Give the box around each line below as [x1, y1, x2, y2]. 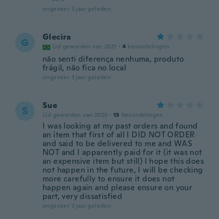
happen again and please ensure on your [43, 182, 193, 193]
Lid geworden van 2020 [43, 111, 108, 119]
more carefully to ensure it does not [43, 174, 175, 184]
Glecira [43, 32, 71, 42]
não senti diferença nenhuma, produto [43, 54, 184, 64]
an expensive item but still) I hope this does [43, 156, 204, 166]
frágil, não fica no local [43, 63, 126, 73]
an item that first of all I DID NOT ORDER [43, 130, 195, 140]
